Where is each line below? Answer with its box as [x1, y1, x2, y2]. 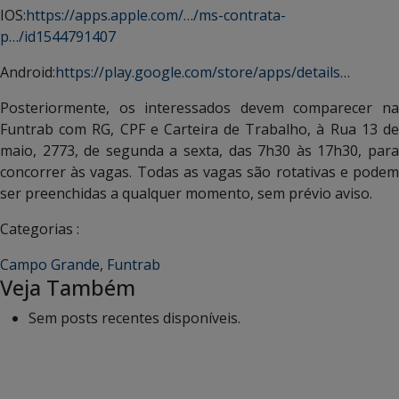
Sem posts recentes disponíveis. [28, 308, 240, 328]
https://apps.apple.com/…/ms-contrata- [26, 5, 286, 25]
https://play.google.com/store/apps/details [55, 62, 340, 82]
